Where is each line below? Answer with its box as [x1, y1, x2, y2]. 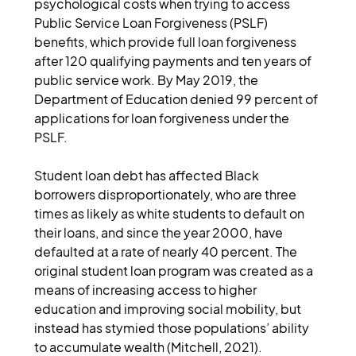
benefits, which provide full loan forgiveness [34, 33, 300, 50]
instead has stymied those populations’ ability [34, 319, 312, 336]
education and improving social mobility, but [34, 300, 304, 317]
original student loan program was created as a [34, 262, 316, 279]
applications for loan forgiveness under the [34, 110, 292, 126]
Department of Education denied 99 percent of [34, 91, 321, 107]
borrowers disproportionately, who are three [34, 186, 300, 203]
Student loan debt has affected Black [34, 167, 262, 184]
